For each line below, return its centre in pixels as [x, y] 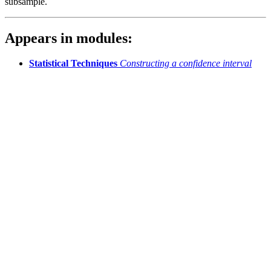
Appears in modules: [69, 38]
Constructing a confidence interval [186, 64]
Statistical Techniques [73, 64]
